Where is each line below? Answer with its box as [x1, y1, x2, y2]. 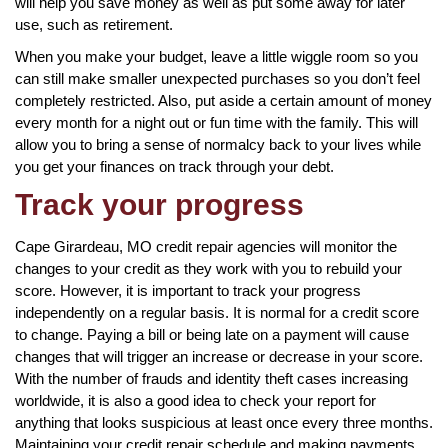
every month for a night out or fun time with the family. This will [15, 113, 418, 131]
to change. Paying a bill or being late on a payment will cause [15, 325, 409, 343]
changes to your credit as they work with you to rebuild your [15, 259, 402, 277]
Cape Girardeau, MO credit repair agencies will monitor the [15, 237, 397, 255]
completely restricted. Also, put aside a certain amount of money [15, 91, 432, 109]
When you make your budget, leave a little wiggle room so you [15, 47, 418, 65]
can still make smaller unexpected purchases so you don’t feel [15, 69, 420, 87]
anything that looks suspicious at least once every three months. [15, 413, 433, 431]
